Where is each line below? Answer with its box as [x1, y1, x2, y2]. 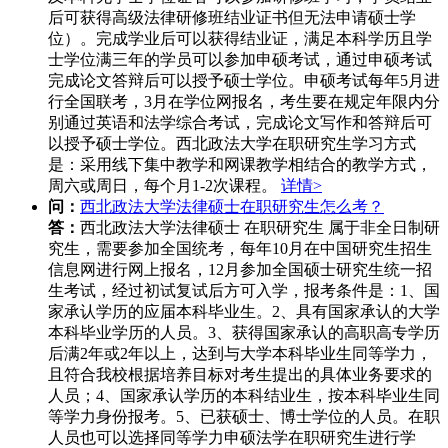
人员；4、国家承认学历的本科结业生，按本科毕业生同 [48, 387, 440, 405]
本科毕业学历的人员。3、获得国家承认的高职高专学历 [48, 324, 440, 342]
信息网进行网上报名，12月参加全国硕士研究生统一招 [48, 261, 432, 279]
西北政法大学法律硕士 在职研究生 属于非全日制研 [80, 219, 440, 237]
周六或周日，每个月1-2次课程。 [48, 177, 281, 195]
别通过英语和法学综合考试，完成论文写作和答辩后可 [48, 114, 432, 132]
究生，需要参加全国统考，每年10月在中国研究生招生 [48, 240, 432, 258]
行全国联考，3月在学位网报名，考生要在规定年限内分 [48, 93, 440, 111]
